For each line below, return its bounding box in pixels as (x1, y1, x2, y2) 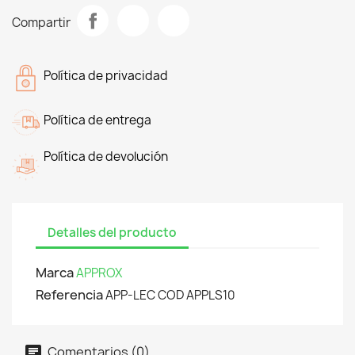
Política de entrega (44, 112, 151, 128)
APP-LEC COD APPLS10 (105, 287, 235, 303)
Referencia (36, 286, 103, 303)
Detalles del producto (48, 223, 177, 241)
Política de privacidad (44, 67, 168, 84)
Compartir (12, 13, 71, 31)
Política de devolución (44, 148, 168, 165)
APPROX (76, 265, 122, 281)
